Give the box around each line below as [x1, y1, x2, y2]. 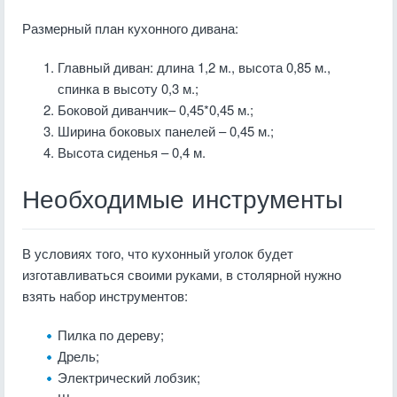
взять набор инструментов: [22, 286, 188, 305]
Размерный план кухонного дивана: [22, 19, 238, 37]
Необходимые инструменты [22, 186, 343, 214]
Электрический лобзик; [58, 368, 200, 386]
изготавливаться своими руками [22, 265, 219, 284]
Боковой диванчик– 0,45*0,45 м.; [58, 100, 253, 119]
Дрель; [58, 346, 99, 365]
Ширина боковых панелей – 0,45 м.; [58, 121, 274, 140]
